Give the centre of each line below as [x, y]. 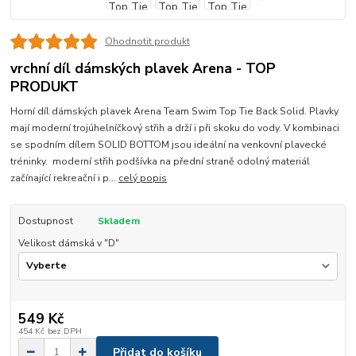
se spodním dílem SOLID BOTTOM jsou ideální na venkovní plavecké [169, 145]
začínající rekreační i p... [65, 178]
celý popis [143, 178]
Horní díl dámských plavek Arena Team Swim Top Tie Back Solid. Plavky [175, 112]
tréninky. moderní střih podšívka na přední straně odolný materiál [161, 162]
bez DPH [64, 331]
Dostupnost [45, 221]
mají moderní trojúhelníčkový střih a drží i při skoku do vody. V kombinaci [175, 128]
